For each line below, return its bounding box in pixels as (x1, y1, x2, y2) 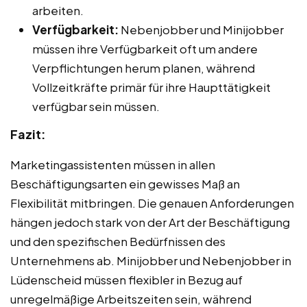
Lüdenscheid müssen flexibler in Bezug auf (10, 271, 243, 287)
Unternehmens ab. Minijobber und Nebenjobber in (10, 252, 291, 268)
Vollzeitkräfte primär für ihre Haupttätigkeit (32, 79, 271, 95)
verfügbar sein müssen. (32, 98, 160, 114)
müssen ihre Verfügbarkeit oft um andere (32, 40, 258, 56)
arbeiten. (32, 2, 84, 18)
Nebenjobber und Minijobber (119, 21, 284, 37)
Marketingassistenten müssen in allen (10, 156, 215, 172)
